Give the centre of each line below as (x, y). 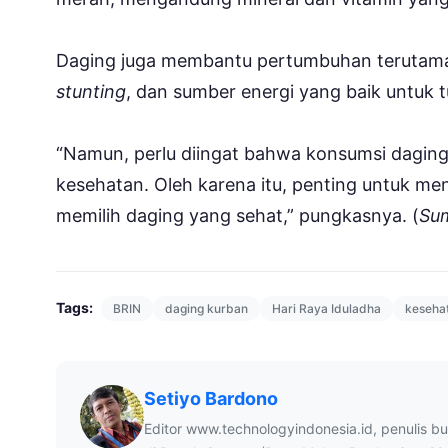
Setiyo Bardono (211, 398)
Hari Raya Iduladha (326, 308)
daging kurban (206, 308)
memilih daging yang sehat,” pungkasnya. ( (237, 215)
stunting (91, 91)
